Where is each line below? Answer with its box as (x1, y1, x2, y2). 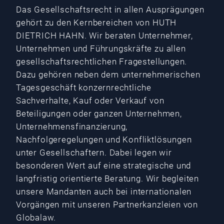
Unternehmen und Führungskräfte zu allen (16, 43, 186, 54)
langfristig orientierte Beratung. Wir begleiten (16, 173, 199, 184)
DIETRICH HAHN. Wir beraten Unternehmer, (16, 30, 193, 41)
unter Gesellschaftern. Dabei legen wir (16, 147, 172, 158)
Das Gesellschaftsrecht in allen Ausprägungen (16, 4, 204, 15)
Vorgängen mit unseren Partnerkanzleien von (16, 199, 198, 210)
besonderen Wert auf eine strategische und (16, 160, 191, 171)
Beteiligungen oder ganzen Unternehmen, (16, 108, 182, 119)
